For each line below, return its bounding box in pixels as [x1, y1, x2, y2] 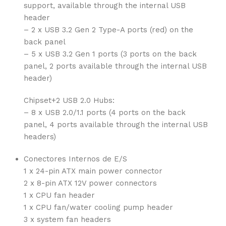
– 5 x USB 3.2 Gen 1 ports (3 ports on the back [24, 49, 197, 59]
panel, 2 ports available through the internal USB [24, 62, 207, 71]
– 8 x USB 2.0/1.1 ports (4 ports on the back [24, 108, 186, 117]
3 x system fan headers [24, 215, 111, 224]
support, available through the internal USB [24, 1, 186, 10]
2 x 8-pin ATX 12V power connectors [24, 179, 157, 188]
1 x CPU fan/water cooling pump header [24, 203, 173, 212]
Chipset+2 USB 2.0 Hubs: [24, 96, 115, 105]
